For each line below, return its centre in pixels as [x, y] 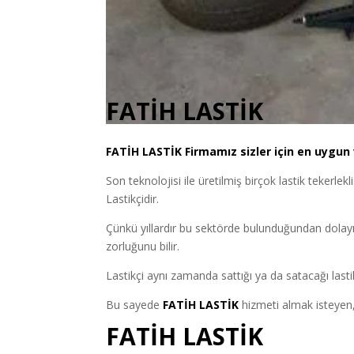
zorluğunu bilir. [143, 247]
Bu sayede [133, 305]
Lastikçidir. [133, 199]
